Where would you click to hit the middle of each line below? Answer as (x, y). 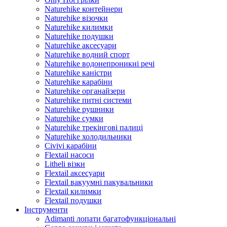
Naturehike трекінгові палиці (94, 127)
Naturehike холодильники (88, 137)
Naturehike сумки (74, 118)
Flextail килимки (73, 191)
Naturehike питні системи (88, 100)
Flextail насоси (69, 155)
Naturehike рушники (79, 109)
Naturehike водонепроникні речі (100, 64)
